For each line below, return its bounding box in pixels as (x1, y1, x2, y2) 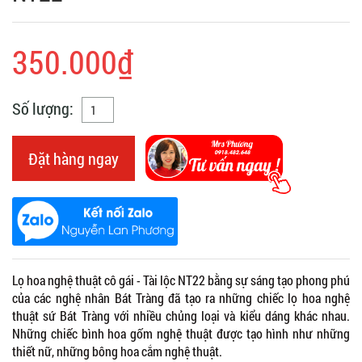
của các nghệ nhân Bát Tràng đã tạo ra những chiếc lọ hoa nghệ (12, 288, 350, 306)
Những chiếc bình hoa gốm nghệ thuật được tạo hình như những (12, 324, 350, 342)
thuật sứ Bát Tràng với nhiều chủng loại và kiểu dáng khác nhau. (12, 306, 350, 324)
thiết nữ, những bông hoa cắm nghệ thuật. (12, 342, 225, 360)
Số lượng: (12, 97, 74, 119)
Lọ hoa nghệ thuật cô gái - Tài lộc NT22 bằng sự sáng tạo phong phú (12, 271, 350, 288)
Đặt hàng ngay (28, 147, 119, 169)
